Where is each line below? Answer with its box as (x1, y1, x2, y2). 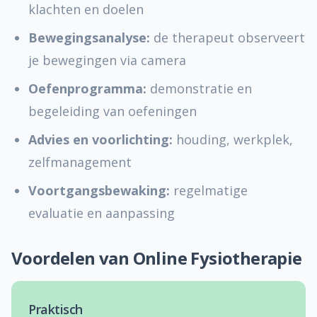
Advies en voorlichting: (28, 131, 173, 148)
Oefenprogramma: (28, 80, 146, 97)
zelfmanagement (28, 154, 132, 171)
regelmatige (170, 182, 248, 199)
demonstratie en (146, 80, 252, 97)
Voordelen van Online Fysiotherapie (11, 246, 302, 270)
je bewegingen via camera (28, 52, 186, 69)
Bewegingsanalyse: (28, 29, 150, 46)
